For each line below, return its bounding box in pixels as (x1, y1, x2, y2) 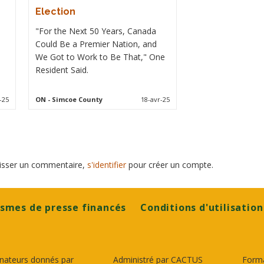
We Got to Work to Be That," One (35, 51, 166, 62)
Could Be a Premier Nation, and (35, 38, 157, 49)
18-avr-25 (141, 95, 170, 104)
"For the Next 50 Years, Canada (35, 25, 157, 37)
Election (35, 6, 76, 17)
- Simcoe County (46, 95, 103, 104)
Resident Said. (35, 64, 89, 75)
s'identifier (87, 159, 126, 170)
